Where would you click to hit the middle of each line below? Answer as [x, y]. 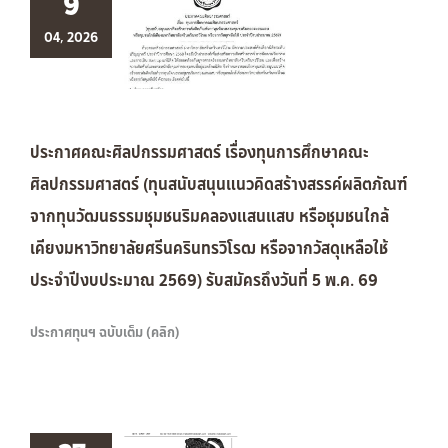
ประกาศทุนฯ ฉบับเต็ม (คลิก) [105, 332]
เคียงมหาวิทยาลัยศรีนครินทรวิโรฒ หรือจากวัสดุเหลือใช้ [209, 248]
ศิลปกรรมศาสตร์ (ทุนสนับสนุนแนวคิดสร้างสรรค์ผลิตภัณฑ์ [218, 184]
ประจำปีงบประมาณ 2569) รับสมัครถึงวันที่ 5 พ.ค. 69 [204, 280]
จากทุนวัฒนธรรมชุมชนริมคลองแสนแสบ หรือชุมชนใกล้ [209, 216]
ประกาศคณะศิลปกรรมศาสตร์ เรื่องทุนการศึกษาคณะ [199, 152]
